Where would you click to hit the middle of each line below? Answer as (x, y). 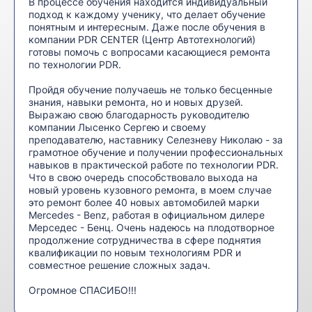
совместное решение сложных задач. (119, 265)
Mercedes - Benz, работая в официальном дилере (147, 215)
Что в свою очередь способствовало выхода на (143, 177)
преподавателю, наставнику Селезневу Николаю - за (156, 140)
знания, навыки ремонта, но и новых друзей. (136, 102)
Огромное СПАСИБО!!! (83, 290)
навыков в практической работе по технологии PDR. (154, 165)
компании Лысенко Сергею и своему (117, 127)
